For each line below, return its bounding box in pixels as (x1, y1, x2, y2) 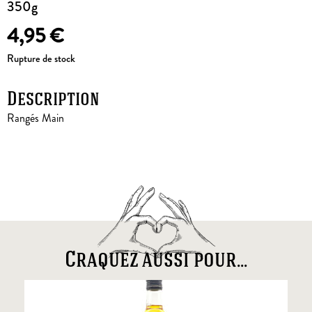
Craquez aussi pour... (65, 249, 247, 272)
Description (7, 91, 100, 111)
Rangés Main (7, 110, 64, 127)
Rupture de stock (7, 52, 75, 67)
